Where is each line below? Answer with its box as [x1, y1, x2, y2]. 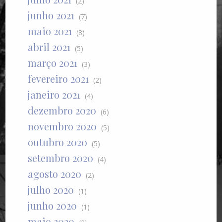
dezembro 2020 [28, 104, 97, 117]
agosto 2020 [28, 167, 82, 181]
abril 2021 [28, 40, 71, 54]
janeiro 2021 [28, 88, 81, 102]
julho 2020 [28, 183, 74, 197]
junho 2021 [28, 8, 75, 22]
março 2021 [28, 56, 78, 70]
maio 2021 [28, 24, 72, 38]
